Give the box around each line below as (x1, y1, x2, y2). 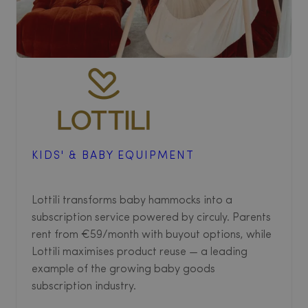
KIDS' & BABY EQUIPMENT (32, 151, 195, 162)
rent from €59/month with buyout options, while (32, 230, 272, 241)
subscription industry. (32, 281, 136, 293)
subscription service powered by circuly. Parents (32, 212, 271, 224)
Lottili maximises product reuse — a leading (32, 247, 247, 258)
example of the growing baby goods (32, 264, 215, 276)
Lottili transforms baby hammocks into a (32, 195, 232, 207)
